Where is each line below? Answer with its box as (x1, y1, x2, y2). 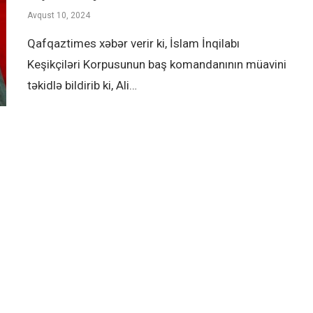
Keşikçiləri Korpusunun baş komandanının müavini (27, 57, 286, 71)
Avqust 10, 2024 (27, 10, 90, 20)
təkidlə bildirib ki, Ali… (27, 78, 137, 92)
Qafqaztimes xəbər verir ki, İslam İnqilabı (27, 36, 240, 50)
